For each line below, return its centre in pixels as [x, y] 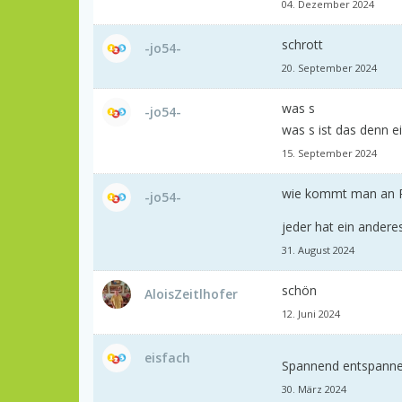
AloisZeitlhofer [191, 293]
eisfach [167, 357]
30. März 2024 [314, 389]
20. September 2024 [329, 67]
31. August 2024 [318, 249]
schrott [302, 44]
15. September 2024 [329, 153]
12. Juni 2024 [311, 313]
